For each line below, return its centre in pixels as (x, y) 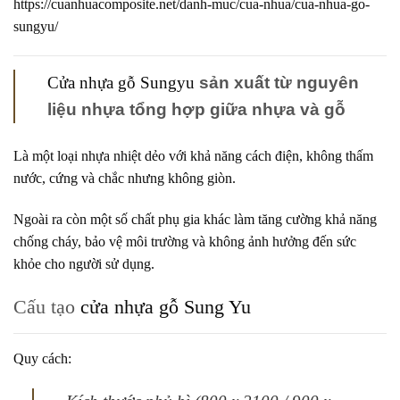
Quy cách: (42, 359)
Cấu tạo (47, 307)
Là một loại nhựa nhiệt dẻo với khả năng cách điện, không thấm (193, 156)
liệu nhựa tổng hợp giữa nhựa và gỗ (196, 110)
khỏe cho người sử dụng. (84, 264)
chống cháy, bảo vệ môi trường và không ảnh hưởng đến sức (185, 242)
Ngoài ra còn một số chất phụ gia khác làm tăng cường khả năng (195, 220)
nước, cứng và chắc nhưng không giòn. (125, 179)
